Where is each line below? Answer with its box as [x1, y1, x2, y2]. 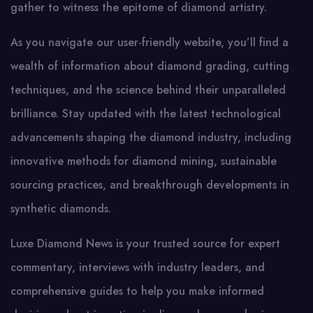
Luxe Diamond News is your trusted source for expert [10, 235, 280, 252]
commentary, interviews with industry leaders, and [10, 259, 265, 275]
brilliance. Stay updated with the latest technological [10, 105, 281, 122]
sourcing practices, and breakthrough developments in [10, 177, 289, 193]
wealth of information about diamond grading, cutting [10, 58, 289, 74]
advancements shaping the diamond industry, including [10, 129, 291, 145]
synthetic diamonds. [10, 201, 111, 217]
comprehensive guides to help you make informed [10, 283, 264, 299]
